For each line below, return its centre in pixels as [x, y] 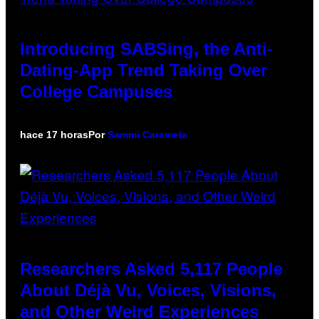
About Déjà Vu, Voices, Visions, [148, 290]
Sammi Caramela [147, 134]
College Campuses [96, 91]
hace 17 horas [54, 134]
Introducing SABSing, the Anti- [146, 48]
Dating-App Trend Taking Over [143, 70]
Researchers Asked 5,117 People [151, 268]
